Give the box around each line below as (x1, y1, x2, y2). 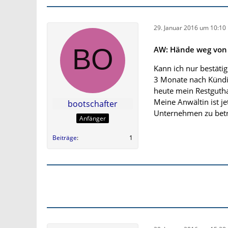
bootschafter (68, 98, 118, 109)
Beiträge (52, 133, 77, 142)
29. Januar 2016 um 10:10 (154, 23, 226, 33)
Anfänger (79, 114, 106, 123)
